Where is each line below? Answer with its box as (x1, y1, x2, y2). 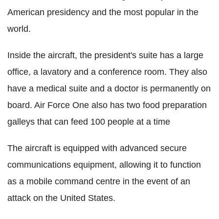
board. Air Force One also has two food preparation (7, 100, 207, 110)
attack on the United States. (7, 193, 115, 203)
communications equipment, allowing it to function (7, 159, 201, 170)
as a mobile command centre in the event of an (7, 176, 190, 186)
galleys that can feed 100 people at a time (7, 116, 170, 127)
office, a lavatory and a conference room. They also (7, 66, 207, 77)
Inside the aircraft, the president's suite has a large (7, 50, 203, 60)
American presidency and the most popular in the (7, 7, 198, 17)
